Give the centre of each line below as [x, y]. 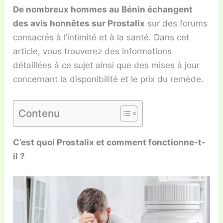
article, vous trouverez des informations [93, 52]
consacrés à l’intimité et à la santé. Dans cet [101, 38]
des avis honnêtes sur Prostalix [79, 24]
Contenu [39, 113]
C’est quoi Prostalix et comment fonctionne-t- [110, 142]
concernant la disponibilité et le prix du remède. [109, 79]
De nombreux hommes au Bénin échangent [103, 10]
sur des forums [176, 24]
